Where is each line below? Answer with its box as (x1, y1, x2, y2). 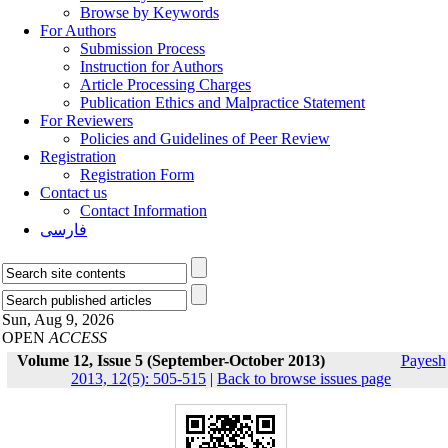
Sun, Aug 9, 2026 (2, 311, 114, 328)
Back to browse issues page (217, 370, 391, 387)
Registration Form (80, 166, 194, 183)
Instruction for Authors (80, 58, 223, 75)
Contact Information (80, 202, 207, 219)
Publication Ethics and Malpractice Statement (80, 94, 365, 111)
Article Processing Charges (80, 76, 251, 93)
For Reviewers (40, 112, 133, 129)
